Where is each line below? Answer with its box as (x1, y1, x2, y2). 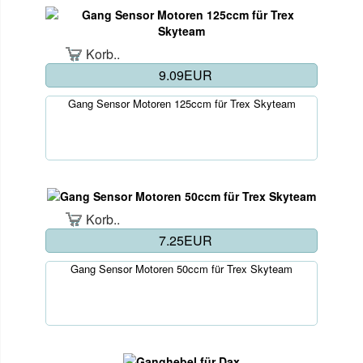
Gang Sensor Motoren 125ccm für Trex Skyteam (67, 95, 296, 111)
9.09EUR (159, 65, 212, 84)
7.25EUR (159, 230, 212, 250)
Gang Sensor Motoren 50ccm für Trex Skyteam (70, 260, 293, 276)
